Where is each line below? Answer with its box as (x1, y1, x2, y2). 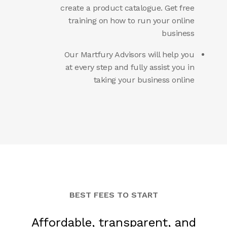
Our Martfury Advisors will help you (64, 50, 194, 60)
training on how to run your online (68, 16, 194, 26)
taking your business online (93, 75, 194, 85)
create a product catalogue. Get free (60, 3, 194, 13)
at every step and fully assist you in (65, 62, 194, 72)
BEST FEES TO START (69, 190, 158, 200)
